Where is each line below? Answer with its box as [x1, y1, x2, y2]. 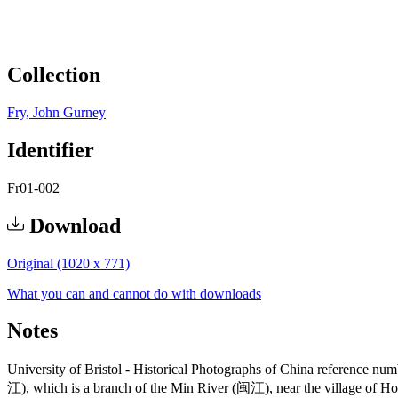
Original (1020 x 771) [7, 255, 130, 271]
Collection [7, 63, 100, 86]
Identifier [7, 138, 94, 162]
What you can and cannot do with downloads [7, 285, 261, 301]
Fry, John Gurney [7, 104, 106, 120]
